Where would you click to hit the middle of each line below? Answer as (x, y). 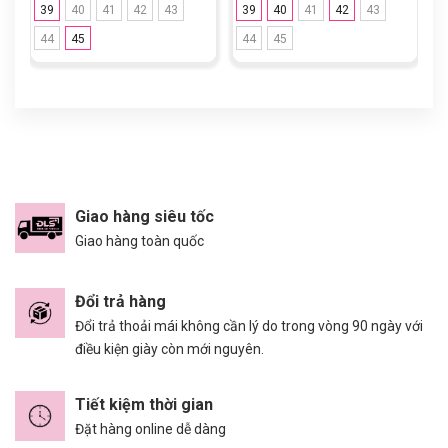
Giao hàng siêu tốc (144, 216)
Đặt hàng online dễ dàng (150, 428)
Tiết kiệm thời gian (144, 404)
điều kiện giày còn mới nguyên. (169, 348)
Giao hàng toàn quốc (139, 240)
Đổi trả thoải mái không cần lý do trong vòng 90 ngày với (249, 325)
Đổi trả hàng (120, 301)
